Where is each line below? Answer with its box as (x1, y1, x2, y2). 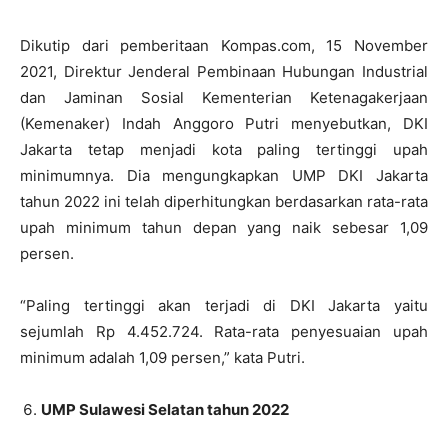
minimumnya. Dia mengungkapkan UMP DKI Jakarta (20, 166, 428, 186)
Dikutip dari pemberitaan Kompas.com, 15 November (20, 36, 428, 56)
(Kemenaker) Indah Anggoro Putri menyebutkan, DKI (20, 114, 428, 134)
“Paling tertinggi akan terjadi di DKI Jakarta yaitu (20, 296, 428, 316)
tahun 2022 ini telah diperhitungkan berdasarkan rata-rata (20, 192, 428, 212)
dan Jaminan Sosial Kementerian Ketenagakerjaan (20, 88, 428, 108)
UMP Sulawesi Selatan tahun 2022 (41, 400, 289, 420)
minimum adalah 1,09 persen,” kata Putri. (20, 348, 305, 368)
